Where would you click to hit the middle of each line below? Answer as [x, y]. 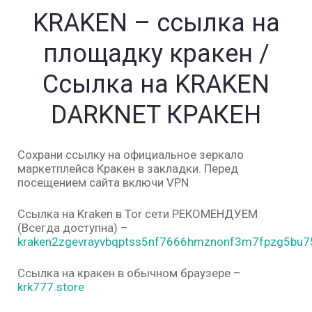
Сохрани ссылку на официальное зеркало [131, 155]
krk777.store [51, 287]
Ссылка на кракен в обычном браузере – [129, 273]
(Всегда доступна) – [73, 228]
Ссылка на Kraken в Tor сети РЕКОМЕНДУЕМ [138, 214]
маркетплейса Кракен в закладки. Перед [128, 169]
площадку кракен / [156, 54]
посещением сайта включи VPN [103, 183]
